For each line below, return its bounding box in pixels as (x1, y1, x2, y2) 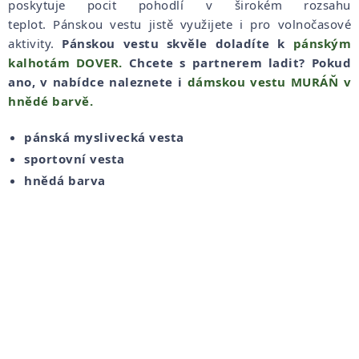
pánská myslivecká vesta (24, 128, 184, 145)
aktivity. (8, 34, 63, 51)
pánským (292, 34, 351, 51)
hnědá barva (24, 171, 106, 188)
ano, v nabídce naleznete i (8, 73, 188, 90)
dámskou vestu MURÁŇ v (187, 73, 351, 90)
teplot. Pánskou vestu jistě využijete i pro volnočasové (8, 15, 351, 32)
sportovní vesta (24, 150, 125, 167)
